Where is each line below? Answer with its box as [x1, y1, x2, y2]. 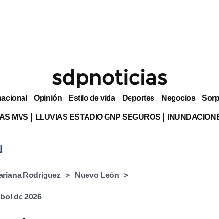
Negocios [161, 93, 196, 102]
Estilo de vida [68, 93, 115, 102]
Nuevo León [74, 171, 119, 179]
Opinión [34, 93, 62, 102]
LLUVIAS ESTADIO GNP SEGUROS [35, 112, 161, 121]
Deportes [122, 93, 154, 102]
